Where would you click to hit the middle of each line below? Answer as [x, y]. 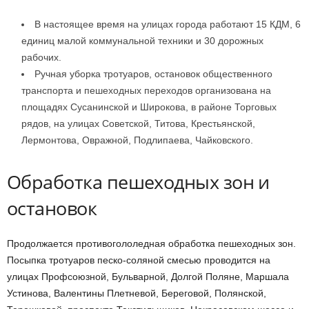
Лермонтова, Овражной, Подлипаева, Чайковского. [137, 140]
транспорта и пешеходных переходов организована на [146, 90]
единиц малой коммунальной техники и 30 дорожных [142, 41]
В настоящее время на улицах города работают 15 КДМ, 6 [168, 24]
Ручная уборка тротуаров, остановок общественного [153, 74]
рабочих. [41, 57]
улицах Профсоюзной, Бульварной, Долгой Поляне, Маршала [148, 277]
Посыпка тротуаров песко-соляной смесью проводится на [139, 260]
